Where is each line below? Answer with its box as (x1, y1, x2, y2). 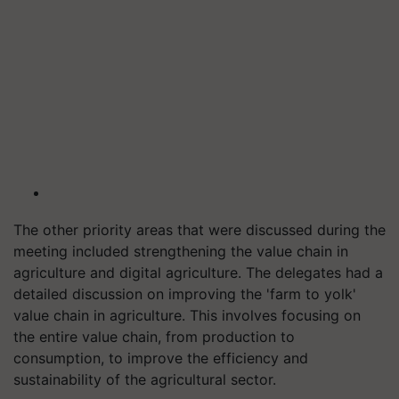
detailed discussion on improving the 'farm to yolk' (13, 285, 356, 303)
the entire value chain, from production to (13, 328, 295, 346)
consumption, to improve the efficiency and (13, 349, 308, 367)
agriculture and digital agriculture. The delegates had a (13, 264, 383, 281)
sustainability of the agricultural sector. (13, 370, 276, 388)
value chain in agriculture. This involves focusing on (13, 306, 361, 324)
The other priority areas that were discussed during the (13, 221, 386, 239)
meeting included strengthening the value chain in (13, 242, 348, 260)
